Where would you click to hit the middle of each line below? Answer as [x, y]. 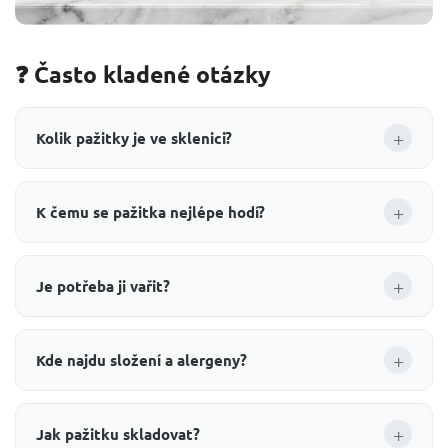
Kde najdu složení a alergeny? [141, 360]
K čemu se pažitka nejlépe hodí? [150, 212]
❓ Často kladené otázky [143, 75]
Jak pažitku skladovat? [118, 434]
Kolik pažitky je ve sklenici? [134, 138]
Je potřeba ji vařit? [103, 286]
